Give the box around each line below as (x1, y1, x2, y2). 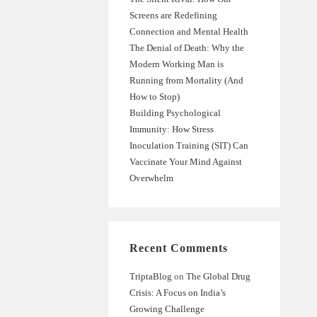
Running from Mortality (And (129, 75, 243, 86)
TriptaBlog (129, 271, 172, 282)
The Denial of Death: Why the (129, 42, 244, 53)
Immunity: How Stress (129, 124, 214, 134)
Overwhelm (129, 173, 173, 183)
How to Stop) (129, 91, 180, 102)
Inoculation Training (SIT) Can (129, 140, 248, 151)
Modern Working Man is (129, 59, 224, 69)
